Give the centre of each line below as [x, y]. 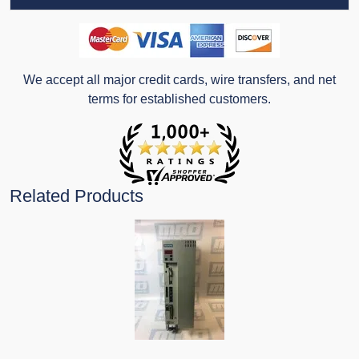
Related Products [77, 196]
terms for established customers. [179, 99]
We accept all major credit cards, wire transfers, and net [179, 80]
